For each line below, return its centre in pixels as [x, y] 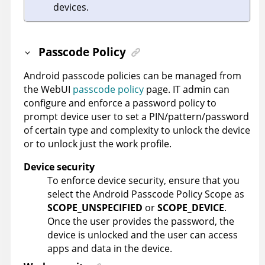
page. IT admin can [187, 89]
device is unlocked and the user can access [143, 235]
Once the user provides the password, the [141, 221]
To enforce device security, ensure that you [143, 180]
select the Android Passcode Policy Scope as [146, 194]
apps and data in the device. [110, 248]
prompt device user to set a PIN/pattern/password [136, 116]
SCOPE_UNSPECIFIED [95, 207]
